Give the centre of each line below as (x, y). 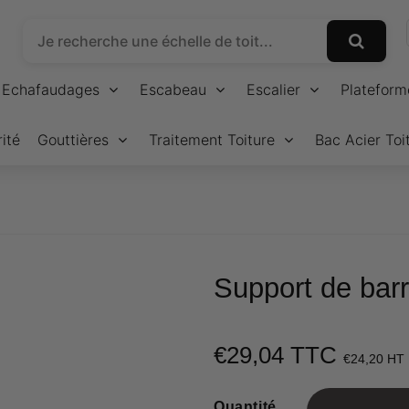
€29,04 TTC (278, 356)
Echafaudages (51, 89)
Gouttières (73, 140)
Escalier (273, 89)
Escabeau (173, 89)
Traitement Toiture (212, 140)
